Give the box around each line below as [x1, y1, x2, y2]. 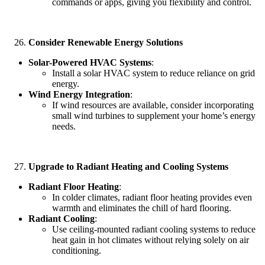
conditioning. [52, 245, 101, 256]
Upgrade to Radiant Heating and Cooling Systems [28, 161, 228, 172]
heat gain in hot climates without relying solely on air [52, 234, 249, 245]
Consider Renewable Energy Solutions [28, 37, 183, 47]
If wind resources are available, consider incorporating [52, 99, 254, 110]
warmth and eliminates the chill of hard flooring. [52, 202, 231, 213]
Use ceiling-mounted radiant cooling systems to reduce [52, 224, 256, 234]
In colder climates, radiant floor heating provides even [52, 192, 252, 202]
